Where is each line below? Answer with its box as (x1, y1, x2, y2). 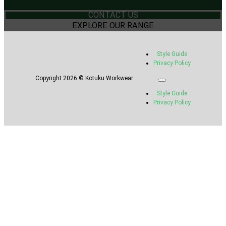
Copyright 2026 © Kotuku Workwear (35, 75, 133, 82)
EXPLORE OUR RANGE (72, 21, 154, 31)
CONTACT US (88, 10, 138, 20)
